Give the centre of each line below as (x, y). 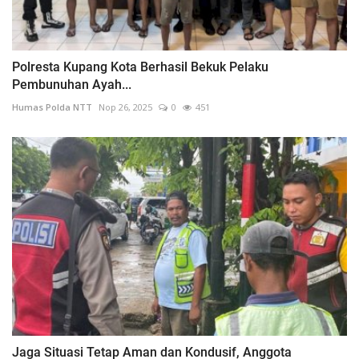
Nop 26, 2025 (125, 107)
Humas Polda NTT (52, 107)
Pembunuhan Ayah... (72, 84)
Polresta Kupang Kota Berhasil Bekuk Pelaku (140, 67)
